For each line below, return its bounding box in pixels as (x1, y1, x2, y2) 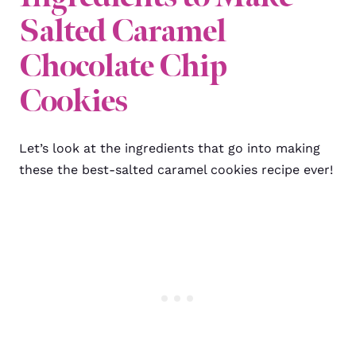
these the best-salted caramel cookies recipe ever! (19, 162, 333, 177)
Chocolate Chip (19, 45, 226, 87)
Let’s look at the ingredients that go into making (19, 141, 320, 156)
